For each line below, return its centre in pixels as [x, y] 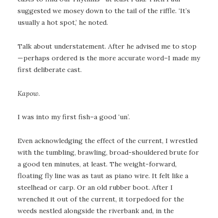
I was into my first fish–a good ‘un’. [74, 117]
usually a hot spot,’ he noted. [63, 23]
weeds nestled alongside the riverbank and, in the [96, 211]
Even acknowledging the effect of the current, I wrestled [108, 141]
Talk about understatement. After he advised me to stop [107, 46]
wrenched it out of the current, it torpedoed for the [101, 199]
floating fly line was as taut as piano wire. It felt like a [103, 176]
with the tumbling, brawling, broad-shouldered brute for [108, 153]
